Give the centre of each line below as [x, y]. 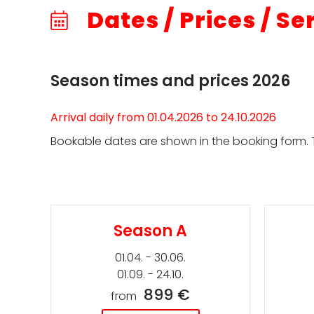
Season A [150, 231]
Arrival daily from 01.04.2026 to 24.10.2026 [163, 117]
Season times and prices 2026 [170, 81]
